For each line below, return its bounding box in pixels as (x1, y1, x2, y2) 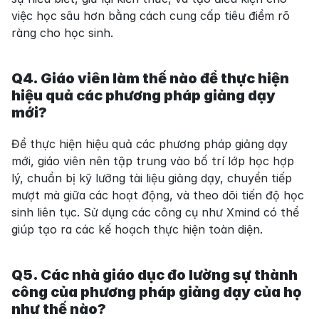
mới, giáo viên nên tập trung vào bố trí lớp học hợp (11, 154, 294, 169)
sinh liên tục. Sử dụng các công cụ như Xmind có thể (11, 205, 299, 220)
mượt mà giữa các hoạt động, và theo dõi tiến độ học (11, 188, 304, 203)
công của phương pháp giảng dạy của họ (11, 283, 302, 301)
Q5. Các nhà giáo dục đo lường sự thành (11, 266, 298, 284)
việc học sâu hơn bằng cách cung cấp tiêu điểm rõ (11, 9, 290, 23)
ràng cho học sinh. (11, 26, 113, 41)
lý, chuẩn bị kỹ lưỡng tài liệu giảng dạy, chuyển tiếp (11, 171, 292, 186)
